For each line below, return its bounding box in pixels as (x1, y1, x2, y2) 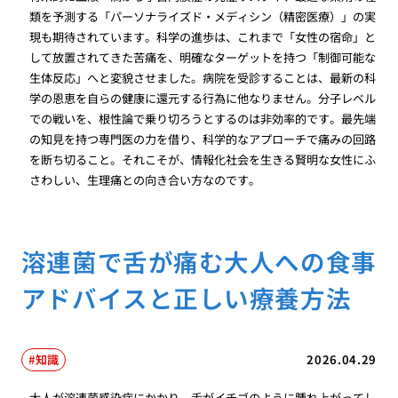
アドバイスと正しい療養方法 (20, 279, 352, 315)
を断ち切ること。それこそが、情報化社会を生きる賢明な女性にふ (29, 151, 377, 169)
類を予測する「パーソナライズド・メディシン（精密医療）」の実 (29, 8, 377, 26)
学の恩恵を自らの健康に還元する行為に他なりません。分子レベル (29, 90, 377, 107)
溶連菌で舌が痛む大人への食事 (20, 243, 377, 279)
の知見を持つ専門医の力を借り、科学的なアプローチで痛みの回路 (29, 131, 377, 148)
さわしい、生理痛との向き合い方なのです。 (29, 171, 261, 189)
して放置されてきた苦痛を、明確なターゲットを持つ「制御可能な (29, 49, 377, 67)
